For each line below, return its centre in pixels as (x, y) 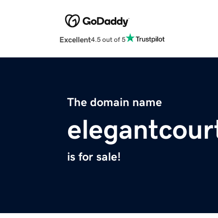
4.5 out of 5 (108, 39)
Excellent (75, 40)
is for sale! (94, 157)
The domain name (115, 102)
